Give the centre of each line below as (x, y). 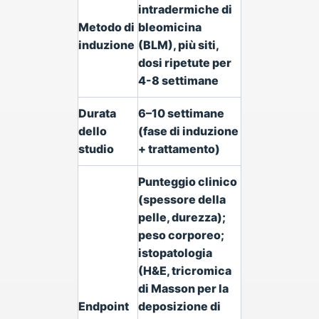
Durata (97, 113)
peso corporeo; (181, 235)
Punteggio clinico (188, 182)
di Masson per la (183, 288)
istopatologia (175, 253)
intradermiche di (185, 9)
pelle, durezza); (182, 217)
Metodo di (106, 27)
